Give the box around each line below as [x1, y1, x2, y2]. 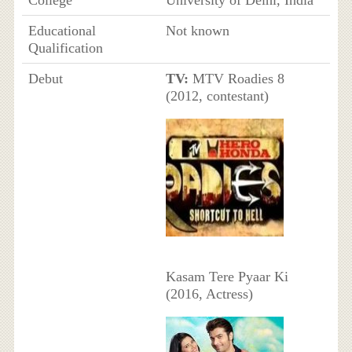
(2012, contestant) [165, 87, 269, 104]
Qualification [27, 39, 103, 56]
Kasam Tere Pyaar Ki [165, 268, 288, 284]
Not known [165, 22, 229, 38]
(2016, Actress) [165, 285, 253, 302]
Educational [27, 22, 96, 38]
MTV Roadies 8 [188, 70, 284, 86]
